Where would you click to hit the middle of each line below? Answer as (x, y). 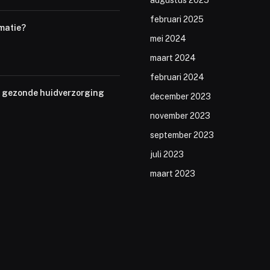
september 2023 (182, 135)
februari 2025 (177, 20)
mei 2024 (168, 39)
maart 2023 (173, 174)
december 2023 (181, 97)
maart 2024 (173, 58)
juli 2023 (167, 155)
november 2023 (180, 116)
